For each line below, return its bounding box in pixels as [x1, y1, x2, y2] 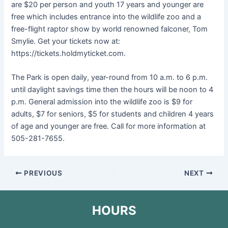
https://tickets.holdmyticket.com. [11, 48, 126, 58]
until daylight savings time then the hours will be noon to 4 [11, 85, 214, 95]
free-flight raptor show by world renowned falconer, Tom [11, 24, 208, 34]
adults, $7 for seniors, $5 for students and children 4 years [11, 109, 214, 119]
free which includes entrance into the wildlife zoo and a [11, 12, 202, 21]
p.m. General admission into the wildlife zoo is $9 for [11, 97, 193, 107]
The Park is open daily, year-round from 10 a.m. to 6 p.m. [11, 73, 208, 82]
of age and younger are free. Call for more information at [11, 122, 206, 131]
